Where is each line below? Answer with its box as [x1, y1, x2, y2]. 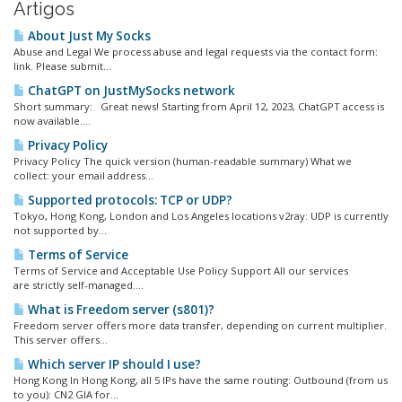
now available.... [13, 114, 91, 127]
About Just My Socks [25, 28, 151, 44]
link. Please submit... [13, 59, 111, 73]
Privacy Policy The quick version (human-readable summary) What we [13, 154, 352, 168]
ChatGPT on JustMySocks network [25, 83, 235, 99]
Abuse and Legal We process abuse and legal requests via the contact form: [13, 45, 378, 58]
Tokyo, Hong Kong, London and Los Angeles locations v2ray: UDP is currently [13, 209, 389, 223]
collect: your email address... [13, 169, 153, 182]
